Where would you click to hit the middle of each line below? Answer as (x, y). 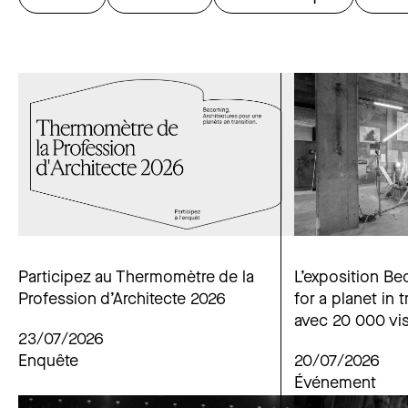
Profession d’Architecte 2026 (122, 300)
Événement (335, 383)
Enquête (48, 362)
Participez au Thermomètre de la (136, 278)
